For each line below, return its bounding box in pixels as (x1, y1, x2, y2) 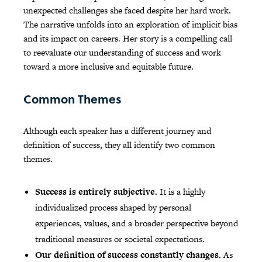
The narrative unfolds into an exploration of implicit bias (23, 18, 237, 31)
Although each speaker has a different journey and (23, 125, 211, 137)
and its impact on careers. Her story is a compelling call (23, 32, 232, 45)
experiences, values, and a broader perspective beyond (35, 217, 238, 230)
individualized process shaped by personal (35, 201, 191, 214)
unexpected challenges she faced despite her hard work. (23, 4, 231, 17)
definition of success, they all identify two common (23, 139, 215, 151)
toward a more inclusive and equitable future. (23, 60, 194, 73)
